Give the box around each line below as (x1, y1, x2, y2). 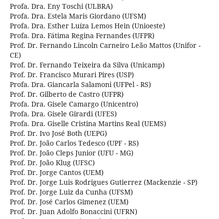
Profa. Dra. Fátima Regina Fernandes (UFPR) (9, 31, 154, 41)
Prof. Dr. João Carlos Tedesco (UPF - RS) (9, 138, 139, 148)
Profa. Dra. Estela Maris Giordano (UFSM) (9, 11, 146, 21)
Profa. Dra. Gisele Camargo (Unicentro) (9, 99, 138, 109)
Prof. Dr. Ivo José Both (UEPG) (9, 129, 107, 138)
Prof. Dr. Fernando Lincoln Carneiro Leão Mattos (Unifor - (9, 41, 200, 50)
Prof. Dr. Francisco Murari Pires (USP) (9, 70, 134, 80)
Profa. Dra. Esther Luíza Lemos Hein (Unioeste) (9, 21, 165, 31)
